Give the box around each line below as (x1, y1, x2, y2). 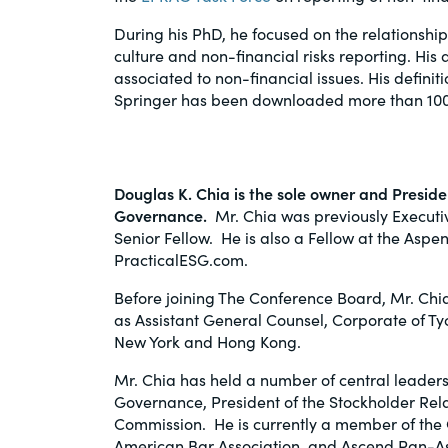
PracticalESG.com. (114, 248, 248, 270)
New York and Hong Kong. (114, 330, 305, 352)
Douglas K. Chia (114, 182, 230, 204)
